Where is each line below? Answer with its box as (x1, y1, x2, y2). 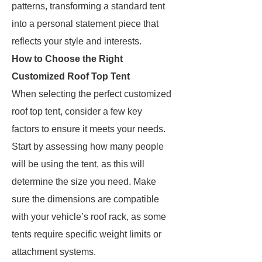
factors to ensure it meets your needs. (12, 124, 166, 134)
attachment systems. (12, 247, 96, 257)
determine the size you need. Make (12, 177, 156, 187)
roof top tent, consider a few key (12, 106, 142, 116)
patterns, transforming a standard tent (12, 1, 165, 11)
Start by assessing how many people (12, 142, 164, 151)
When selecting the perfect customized (12, 89, 171, 99)
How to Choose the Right (12, 54, 123, 64)
